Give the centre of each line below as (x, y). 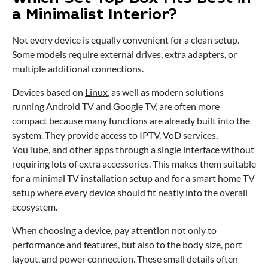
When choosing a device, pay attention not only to (114, 230)
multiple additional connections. (78, 68)
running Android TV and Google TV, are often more (116, 106)
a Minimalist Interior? (95, 16)
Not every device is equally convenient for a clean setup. (126, 39)
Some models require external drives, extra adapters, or (124, 54)
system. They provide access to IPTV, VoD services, (115, 135)
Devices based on (48, 92)
